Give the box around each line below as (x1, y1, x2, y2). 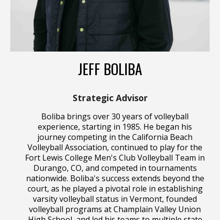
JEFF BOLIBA (78, 58, 142, 80)
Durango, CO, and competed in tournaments (33, 163, 197, 174)
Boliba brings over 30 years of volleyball (41, 111, 189, 122)
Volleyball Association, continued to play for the (27, 142, 202, 153)
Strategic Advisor (72, 92, 148, 104)
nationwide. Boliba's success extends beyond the (26, 173, 204, 184)
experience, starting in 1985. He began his (38, 121, 192, 133)
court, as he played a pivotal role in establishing (27, 183, 203, 194)
